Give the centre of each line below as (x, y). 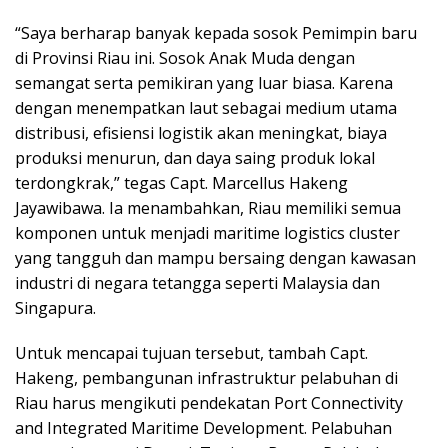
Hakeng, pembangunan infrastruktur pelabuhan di (206, 377)
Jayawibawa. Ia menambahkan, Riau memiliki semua (208, 207)
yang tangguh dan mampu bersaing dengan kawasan (215, 257)
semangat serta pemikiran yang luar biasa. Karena (204, 82)
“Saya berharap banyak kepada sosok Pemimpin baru (216, 32)
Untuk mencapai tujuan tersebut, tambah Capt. (191, 352)
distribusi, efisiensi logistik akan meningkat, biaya (201, 132)
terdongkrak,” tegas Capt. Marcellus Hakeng (181, 182)
